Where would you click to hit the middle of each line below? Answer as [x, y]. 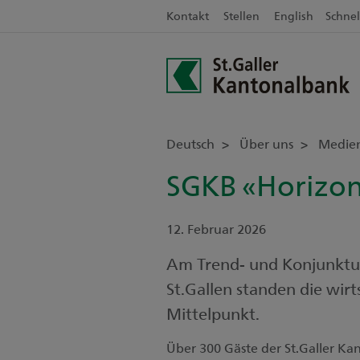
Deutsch [192, 143]
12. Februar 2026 [216, 229]
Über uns [268, 143]
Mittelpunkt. [213, 313]
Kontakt [188, 16]
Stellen [241, 16]
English [294, 16]
